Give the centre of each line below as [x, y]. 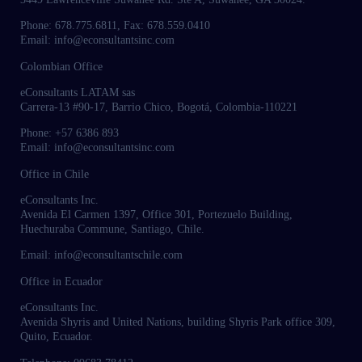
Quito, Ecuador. [57, 337]
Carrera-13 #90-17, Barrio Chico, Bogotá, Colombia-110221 [159, 107]
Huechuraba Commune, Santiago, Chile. [112, 229]
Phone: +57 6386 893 [69, 133]
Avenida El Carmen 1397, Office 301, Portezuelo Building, [156, 215]
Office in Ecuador [61, 281]
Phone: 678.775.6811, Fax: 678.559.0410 [115, 26]
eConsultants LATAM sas [78, 92]
